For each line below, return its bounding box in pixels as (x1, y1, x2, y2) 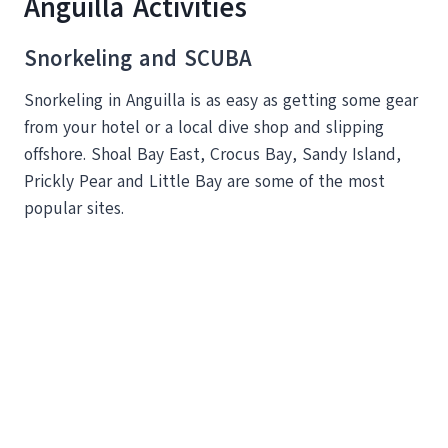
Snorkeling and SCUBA (24, 43, 252, 74)
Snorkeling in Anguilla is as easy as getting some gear (24, 88, 418, 112)
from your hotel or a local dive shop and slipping (24, 115, 384, 139)
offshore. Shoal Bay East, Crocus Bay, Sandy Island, (24, 142, 401, 166)
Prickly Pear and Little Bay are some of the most (24, 169, 385, 193)
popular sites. (24, 196, 124, 220)
